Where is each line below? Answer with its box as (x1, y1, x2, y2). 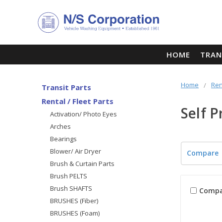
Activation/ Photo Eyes (50, 109, 117, 118)
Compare (186, 148, 219, 158)
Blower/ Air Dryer (50, 146, 101, 156)
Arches (50, 121, 71, 131)
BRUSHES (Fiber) (50, 196, 98, 205)
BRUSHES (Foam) (50, 208, 100, 218)
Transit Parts (42, 82, 91, 92)
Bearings (50, 134, 77, 143)
